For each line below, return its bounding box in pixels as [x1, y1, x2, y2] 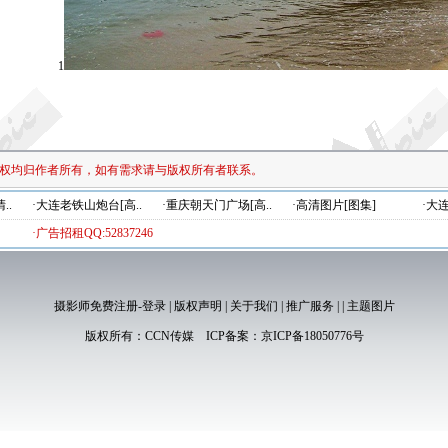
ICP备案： [193, 329, 261, 343]
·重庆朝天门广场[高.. [162, 198, 272, 212]
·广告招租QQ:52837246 [32, 226, 153, 240]
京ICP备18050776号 [260, 329, 364, 343]
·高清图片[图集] [292, 198, 376, 212]
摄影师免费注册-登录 [53, 299, 166, 313]
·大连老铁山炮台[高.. [32, 198, 142, 212]
